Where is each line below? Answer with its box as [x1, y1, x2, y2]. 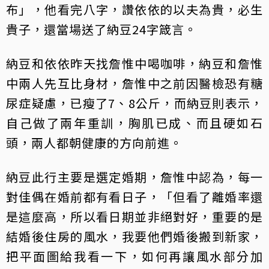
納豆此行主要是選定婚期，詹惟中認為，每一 [6, 168, 263, 186]
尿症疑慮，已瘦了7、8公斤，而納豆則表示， [6, 94, 263, 112]
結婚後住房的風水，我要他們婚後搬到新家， [6, 228, 263, 246]
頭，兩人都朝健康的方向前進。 [6, 134, 183, 152]
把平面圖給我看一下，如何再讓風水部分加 [6, 247, 263, 265]
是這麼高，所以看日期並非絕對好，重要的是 [6, 208, 263, 226]
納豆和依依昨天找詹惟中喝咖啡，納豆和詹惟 [6, 55, 263, 73]
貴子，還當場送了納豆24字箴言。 [6, 20, 197, 38]
